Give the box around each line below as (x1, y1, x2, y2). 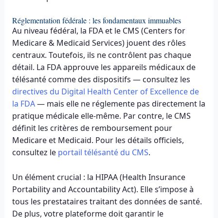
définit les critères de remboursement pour (12, 123, 172, 134)
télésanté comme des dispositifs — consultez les (12, 74, 190, 85)
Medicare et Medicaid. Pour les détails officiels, (12, 135, 184, 146)
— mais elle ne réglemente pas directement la (35, 98, 205, 109)
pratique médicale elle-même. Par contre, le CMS (12, 110, 191, 122)
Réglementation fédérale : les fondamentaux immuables (12, 15, 181, 26)
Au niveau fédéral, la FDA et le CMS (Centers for (12, 25, 185, 36)
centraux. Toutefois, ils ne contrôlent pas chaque (12, 50, 191, 61)
